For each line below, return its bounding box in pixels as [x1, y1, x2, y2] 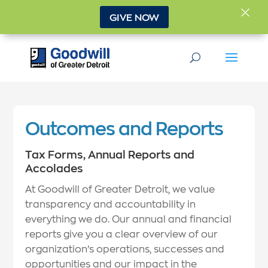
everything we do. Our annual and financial [25, 212, 232, 225]
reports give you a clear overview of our [25, 227, 218, 240]
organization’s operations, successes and [25, 242, 225, 255]
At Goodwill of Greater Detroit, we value [25, 182, 215, 195]
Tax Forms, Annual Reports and [25, 147, 195, 162]
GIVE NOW [109, 10, 159, 23]
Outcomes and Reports [25, 116, 224, 140]
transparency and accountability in [25, 197, 196, 210]
